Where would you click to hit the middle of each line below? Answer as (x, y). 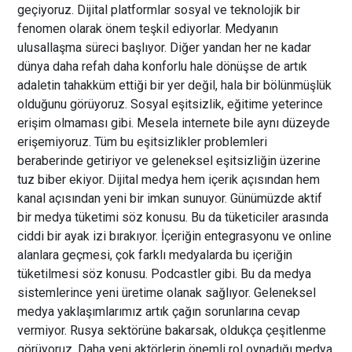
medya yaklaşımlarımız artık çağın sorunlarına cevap (159, 312)
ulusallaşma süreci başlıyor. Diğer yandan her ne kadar (165, 48)
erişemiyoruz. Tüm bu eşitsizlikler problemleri (143, 142)
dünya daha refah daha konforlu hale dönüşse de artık (163, 67)
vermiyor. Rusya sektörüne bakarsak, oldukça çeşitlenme (172, 331)
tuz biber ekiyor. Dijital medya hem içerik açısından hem (169, 180)
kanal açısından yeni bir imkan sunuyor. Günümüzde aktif (170, 199)
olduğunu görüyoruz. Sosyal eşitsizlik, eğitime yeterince (170, 104)
